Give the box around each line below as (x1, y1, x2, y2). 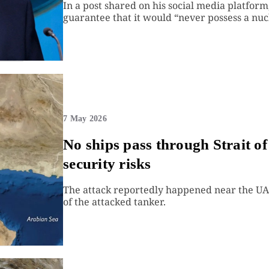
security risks (63, 155, 151, 172)
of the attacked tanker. (63, 195, 166, 208)
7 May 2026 (63, 113, 107, 123)
